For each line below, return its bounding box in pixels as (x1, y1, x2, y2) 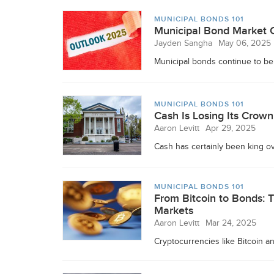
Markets (154, 204, 193, 217)
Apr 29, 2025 (206, 124, 256, 133)
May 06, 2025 (218, 39, 271, 48)
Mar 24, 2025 (206, 218, 256, 228)
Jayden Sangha (154, 39, 212, 48)
